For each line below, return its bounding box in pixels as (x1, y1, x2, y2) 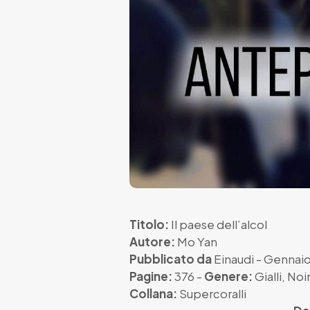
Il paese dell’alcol (169, 216, 267, 232)
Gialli (255, 268, 282, 284)
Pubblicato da (129, 250, 212, 266)
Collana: (129, 285, 177, 301)
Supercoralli (179, 285, 246, 301)
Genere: (204, 268, 253, 284)
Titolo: (129, 216, 169, 232)
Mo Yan (177, 233, 217, 249)
